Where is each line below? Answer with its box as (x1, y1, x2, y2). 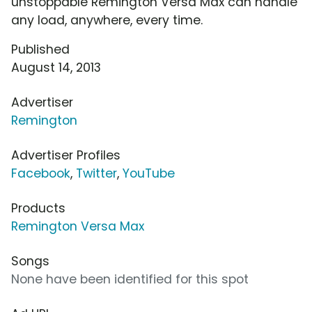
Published (11, 41, 70, 58)
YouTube (123, 165, 175, 182)
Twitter (76, 165, 117, 182)
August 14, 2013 (11, 59, 101, 77)
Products (11, 200, 65, 217)
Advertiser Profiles (11, 147, 120, 164)
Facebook (11, 165, 70, 182)
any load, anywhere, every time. (11, 12, 203, 29)
